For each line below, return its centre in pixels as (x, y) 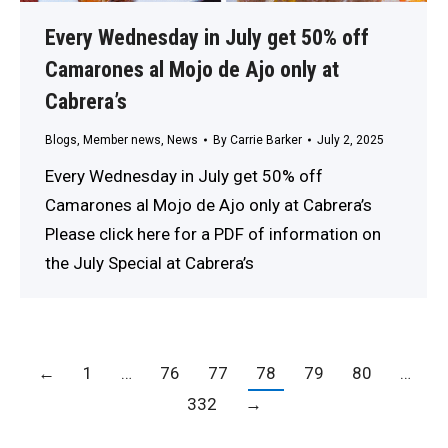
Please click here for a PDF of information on (213, 233)
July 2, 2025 (350, 139)
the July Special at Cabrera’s (151, 262)
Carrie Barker (266, 139)
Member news (122, 139)
